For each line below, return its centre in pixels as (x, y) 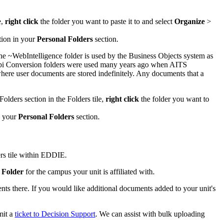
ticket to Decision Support (55, 214)
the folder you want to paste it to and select (106, 22)
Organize (190, 22)
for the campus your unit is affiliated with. (89, 171)
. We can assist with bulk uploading (150, 214)
